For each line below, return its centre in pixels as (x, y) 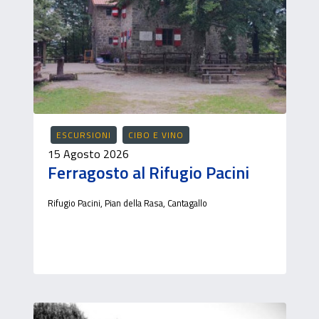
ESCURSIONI (83, 135)
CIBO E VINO (156, 135)
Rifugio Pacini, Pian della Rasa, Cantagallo (127, 203)
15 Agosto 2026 (88, 154)
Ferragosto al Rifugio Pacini (148, 172)
